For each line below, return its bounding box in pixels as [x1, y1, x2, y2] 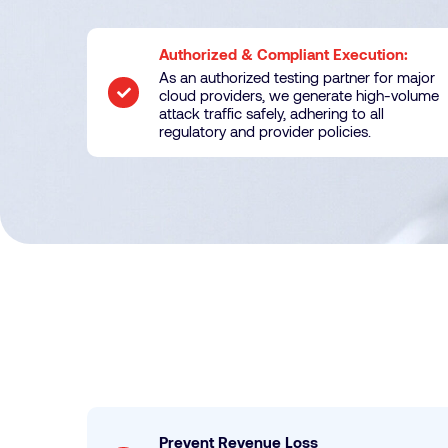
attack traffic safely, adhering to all [159, 104, 385, 122]
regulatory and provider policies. [159, 122, 372, 140]
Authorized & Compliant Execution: [159, 45, 413, 63]
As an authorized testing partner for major [159, 68, 436, 86]
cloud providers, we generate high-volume [159, 86, 440, 104]
